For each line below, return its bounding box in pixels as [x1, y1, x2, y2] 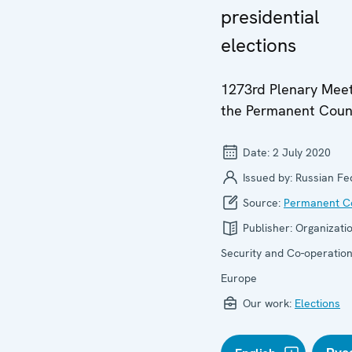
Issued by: [240, 170, 295, 185]
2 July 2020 [273, 145, 331, 159]
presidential [221, 5, 319, 29]
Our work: [240, 296, 295, 310]
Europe [221, 271, 257, 285]
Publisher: [240, 221, 295, 235]
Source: [240, 196, 284, 210]
